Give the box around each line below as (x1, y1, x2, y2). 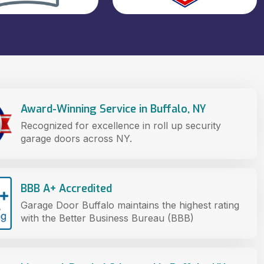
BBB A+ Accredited (21, 181, 115, 196)
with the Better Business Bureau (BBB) (21, 212, 194, 224)
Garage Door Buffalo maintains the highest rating (21, 199, 239, 211)
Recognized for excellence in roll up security (21, 119, 221, 131)
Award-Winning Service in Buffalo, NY (21, 101, 206, 116)
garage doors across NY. (21, 132, 132, 144)
